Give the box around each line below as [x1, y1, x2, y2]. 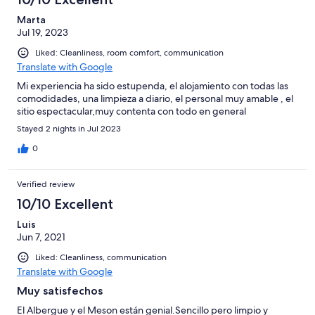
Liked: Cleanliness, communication [35, 252, 167, 264]
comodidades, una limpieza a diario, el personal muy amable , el [17, 92, 293, 105]
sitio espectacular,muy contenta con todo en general [17, 105, 246, 118]
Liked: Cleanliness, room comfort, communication [35, 46, 224, 58]
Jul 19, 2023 [17, 25, 68, 39]
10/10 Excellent [17, 195, 113, 213]
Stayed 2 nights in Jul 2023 [17, 123, 121, 135]
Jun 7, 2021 [17, 231, 65, 244]
